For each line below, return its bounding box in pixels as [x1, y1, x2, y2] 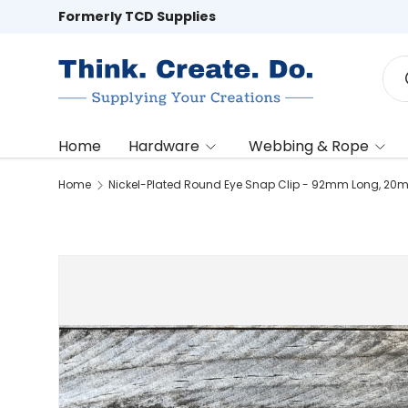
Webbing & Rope [249, 136, 369, 157]
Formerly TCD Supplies [58, 7, 216, 25]
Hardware [128, 136, 199, 157]
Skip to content [79, 25, 188, 43]
